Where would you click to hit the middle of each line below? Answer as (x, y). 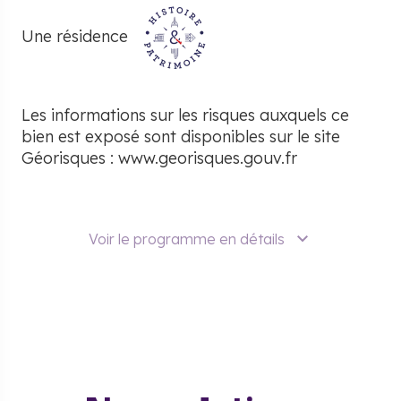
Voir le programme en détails (186, 239)
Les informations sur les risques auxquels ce (185, 115)
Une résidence (77, 36)
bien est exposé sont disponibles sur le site (181, 137)
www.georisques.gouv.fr (208, 158)
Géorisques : (70, 158)
